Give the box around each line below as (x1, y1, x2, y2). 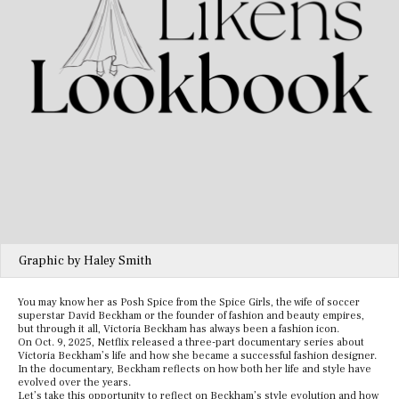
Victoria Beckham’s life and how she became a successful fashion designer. (18, 349, 377, 363)
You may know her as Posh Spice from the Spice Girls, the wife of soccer (18, 296, 360, 310)
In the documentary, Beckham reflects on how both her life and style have (18, 362, 371, 377)
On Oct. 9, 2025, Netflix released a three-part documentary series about (18, 336, 364, 350)
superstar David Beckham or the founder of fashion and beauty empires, (18, 309, 364, 323)
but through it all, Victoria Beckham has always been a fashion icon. (18, 322, 339, 337)
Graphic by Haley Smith (19, 253, 151, 270)
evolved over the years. (18, 376, 134, 390)
